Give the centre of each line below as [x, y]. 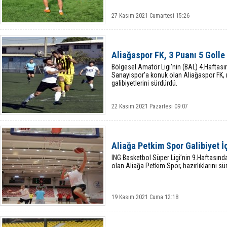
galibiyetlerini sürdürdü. [144, 83]
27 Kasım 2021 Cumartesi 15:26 [150, 16]
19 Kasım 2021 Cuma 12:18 [145, 197]
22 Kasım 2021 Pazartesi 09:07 [150, 106]
